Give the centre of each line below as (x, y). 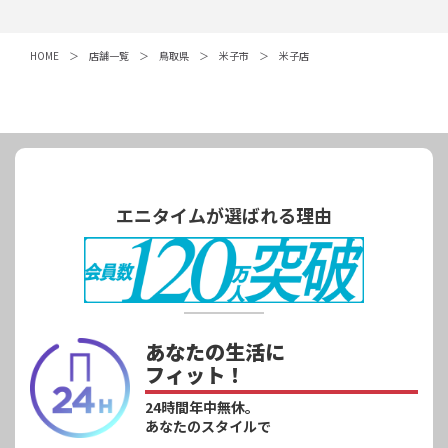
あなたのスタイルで (207, 425)
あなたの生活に (214, 351)
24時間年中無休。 (201, 406)
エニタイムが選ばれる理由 (224, 214)
